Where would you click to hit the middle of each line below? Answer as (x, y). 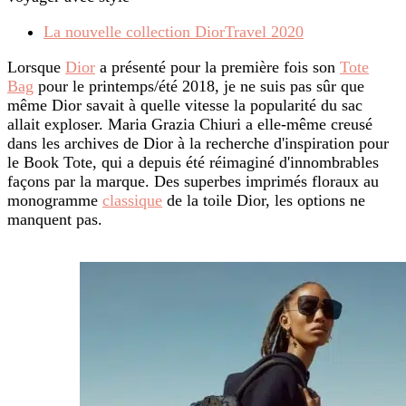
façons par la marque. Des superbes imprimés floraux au (193, 182)
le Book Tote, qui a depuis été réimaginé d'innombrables (193, 163)
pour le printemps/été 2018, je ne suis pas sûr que (199, 87)
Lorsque (36, 68)
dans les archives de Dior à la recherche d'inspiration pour (198, 144)
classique (132, 201)
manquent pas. (55, 220)
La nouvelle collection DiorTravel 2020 (174, 32)
